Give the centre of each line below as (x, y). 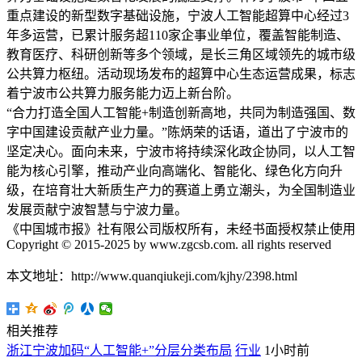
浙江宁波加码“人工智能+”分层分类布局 (119, 351)
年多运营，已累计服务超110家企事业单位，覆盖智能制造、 (178, 36)
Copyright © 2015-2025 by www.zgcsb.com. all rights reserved (169, 245)
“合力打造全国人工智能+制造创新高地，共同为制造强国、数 (181, 113)
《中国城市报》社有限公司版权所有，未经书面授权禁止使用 (181, 229)
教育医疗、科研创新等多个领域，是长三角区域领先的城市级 (181, 55)
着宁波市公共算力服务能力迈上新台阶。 (123, 94)
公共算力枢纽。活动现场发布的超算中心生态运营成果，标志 (181, 74)
